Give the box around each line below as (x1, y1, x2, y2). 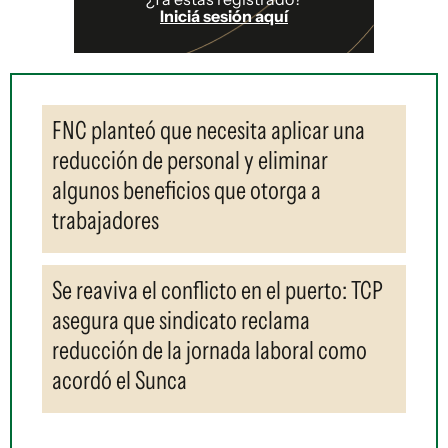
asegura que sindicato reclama (52, 304, 310, 335)
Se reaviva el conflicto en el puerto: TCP (52, 274, 383, 305)
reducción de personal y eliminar (52, 144, 328, 175)
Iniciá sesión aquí (160, 5, 288, 26)
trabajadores (52, 204, 159, 235)
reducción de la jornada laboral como (52, 334, 367, 365)
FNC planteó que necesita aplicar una (52, 114, 365, 145)
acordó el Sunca (52, 364, 187, 395)
